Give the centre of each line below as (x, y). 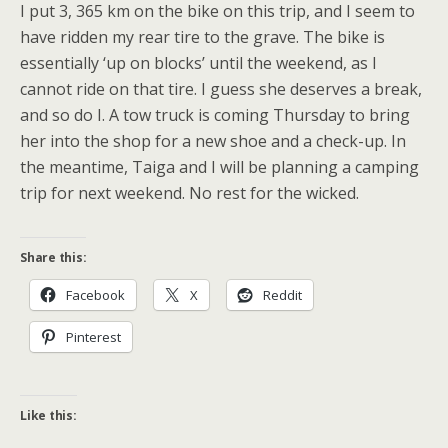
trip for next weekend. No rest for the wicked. (189, 193)
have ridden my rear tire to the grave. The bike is (202, 37)
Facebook (95, 295)
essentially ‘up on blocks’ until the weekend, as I (198, 63)
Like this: (48, 415)
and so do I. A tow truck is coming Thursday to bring (215, 115)
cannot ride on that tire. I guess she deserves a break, (221, 89)
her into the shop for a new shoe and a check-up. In (213, 141)
